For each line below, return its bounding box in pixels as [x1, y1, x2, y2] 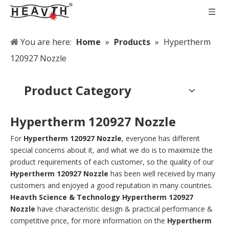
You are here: [20, 36, 72, 48]
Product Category [24, 82, 131, 99]
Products [114, 36, 150, 48]
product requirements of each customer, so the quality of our [10, 157, 214, 167]
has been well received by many [108, 169, 215, 178]
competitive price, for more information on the [10, 216, 167, 225]
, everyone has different [122, 133, 200, 143]
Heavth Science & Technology [10, 192, 120, 202]
